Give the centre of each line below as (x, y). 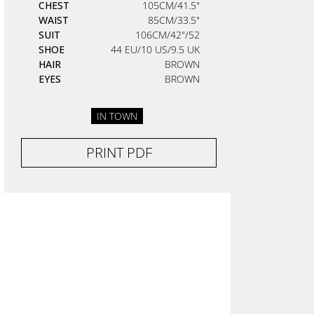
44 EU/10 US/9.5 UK (155, 50)
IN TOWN (117, 116)
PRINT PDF (119, 153)
